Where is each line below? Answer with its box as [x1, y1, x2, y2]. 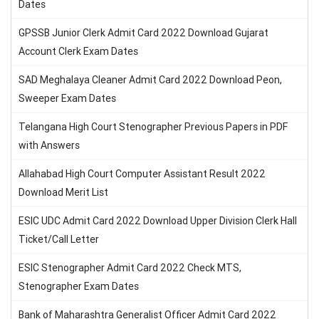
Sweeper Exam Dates [19, 92, 116, 105]
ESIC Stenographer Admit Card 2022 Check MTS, [19, 261, 241, 274]
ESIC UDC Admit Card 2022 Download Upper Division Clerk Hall [19, 214, 297, 227]
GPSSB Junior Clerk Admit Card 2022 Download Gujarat [19, 26, 268, 39]
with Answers [19, 139, 80, 152]
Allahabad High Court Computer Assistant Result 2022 [19, 167, 266, 180]
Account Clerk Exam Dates [19, 45, 138, 58]
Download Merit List [19, 186, 108, 199]
